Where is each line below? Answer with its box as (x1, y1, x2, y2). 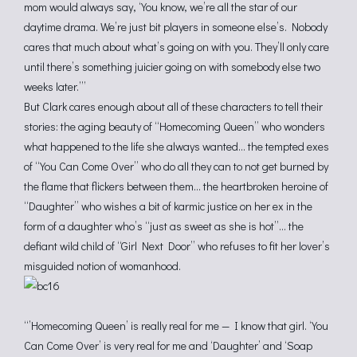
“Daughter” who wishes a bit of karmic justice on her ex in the (24, 198, 312, 214)
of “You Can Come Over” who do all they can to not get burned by (24, 159, 328, 174)
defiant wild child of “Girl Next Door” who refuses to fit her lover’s (24, 238, 330, 253)
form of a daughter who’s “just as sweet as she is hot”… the (24, 218, 304, 233)
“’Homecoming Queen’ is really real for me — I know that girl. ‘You (24, 318, 328, 333)
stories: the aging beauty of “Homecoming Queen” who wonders (24, 119, 325, 134)
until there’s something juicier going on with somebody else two (24, 59, 320, 74)
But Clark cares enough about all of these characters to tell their (24, 99, 323, 114)
